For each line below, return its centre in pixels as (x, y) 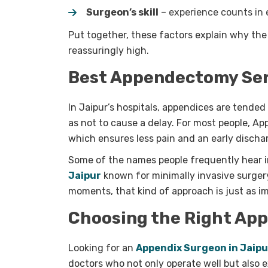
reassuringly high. (109, 51)
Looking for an (102, 248)
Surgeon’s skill (122, 13)
